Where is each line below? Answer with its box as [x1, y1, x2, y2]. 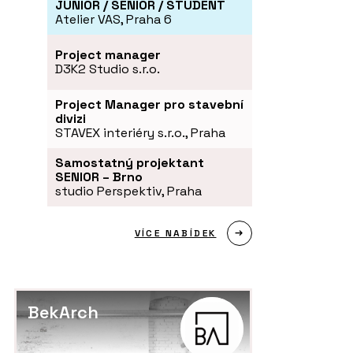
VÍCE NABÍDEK [134, 226, 217, 240]
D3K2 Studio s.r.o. [55, 60, 160, 77]
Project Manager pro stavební [55, 95, 243, 113]
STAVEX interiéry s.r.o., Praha [55, 124, 225, 141]
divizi [55, 110, 86, 127]
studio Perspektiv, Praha [55, 182, 202, 199]
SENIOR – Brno [55, 168, 143, 185]
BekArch [28, 300, 98, 323]
